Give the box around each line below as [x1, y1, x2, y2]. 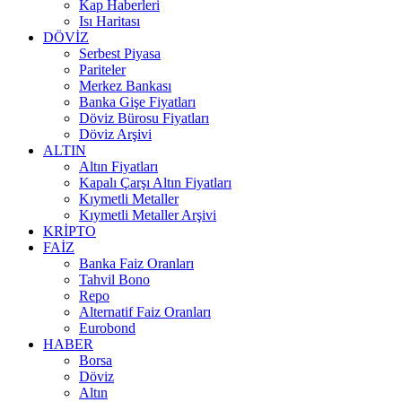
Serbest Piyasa [79, 46, 161, 61]
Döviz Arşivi [79, 127, 152, 142]
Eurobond [79, 320, 135, 336]
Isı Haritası [79, 13, 140, 29]
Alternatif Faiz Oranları [79, 304, 211, 319]
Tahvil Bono [79, 272, 150, 287]
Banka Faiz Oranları [79, 256, 194, 271]
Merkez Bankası [79, 78, 171, 93]
